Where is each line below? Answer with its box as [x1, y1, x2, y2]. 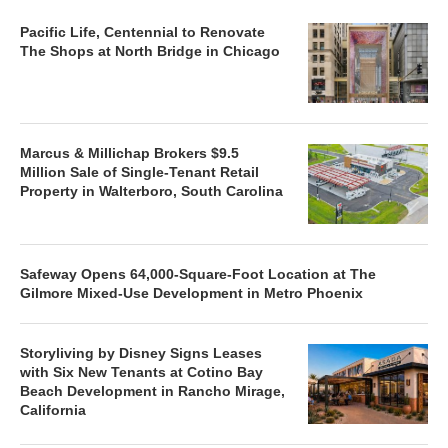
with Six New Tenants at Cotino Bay [20, 363, 263, 380]
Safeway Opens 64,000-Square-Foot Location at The [20, 265, 376, 282]
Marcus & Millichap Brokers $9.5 [20, 144, 239, 161]
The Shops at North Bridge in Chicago [20, 42, 280, 59]
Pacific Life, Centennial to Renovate [20, 23, 265, 40]
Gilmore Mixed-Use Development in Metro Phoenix [20, 284, 363, 301]
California [20, 401, 86, 418]
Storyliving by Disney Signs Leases [20, 344, 262, 361]
